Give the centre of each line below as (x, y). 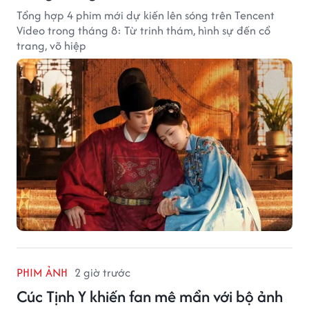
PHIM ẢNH (42, 273)
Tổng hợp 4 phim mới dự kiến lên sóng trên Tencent (146, 16)
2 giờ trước (102, 273)
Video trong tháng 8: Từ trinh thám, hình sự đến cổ (143, 31)
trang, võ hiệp (51, 46)
